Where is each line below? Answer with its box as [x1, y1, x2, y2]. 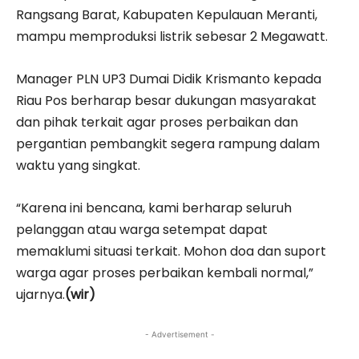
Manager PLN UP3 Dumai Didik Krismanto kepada [16, 70, 321, 89]
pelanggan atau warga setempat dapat [16, 220, 268, 240]
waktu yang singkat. [16, 156, 140, 175]
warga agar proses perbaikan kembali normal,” [16, 264, 313, 283]
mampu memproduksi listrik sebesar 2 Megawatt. [16, 27, 328, 46]
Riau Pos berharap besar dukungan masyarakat [16, 91, 317, 111]
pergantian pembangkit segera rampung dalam [16, 135, 320, 154]
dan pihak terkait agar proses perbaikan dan [16, 113, 298, 132]
